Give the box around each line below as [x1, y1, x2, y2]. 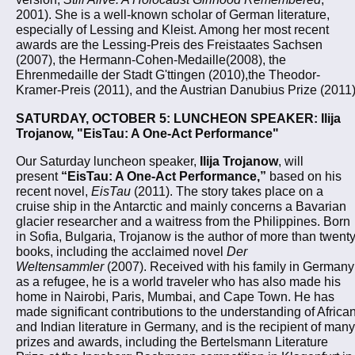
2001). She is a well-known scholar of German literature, [16, 7, 330, 22]
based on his [266, 169, 342, 184]
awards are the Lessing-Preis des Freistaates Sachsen [16, 37, 323, 52]
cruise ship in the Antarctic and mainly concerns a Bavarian [16, 199, 346, 214]
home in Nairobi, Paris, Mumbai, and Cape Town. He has [16, 289, 334, 304]
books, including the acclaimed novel [16, 244, 227, 259]
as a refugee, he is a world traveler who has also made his [16, 274, 341, 289]
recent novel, [16, 184, 91, 199]
